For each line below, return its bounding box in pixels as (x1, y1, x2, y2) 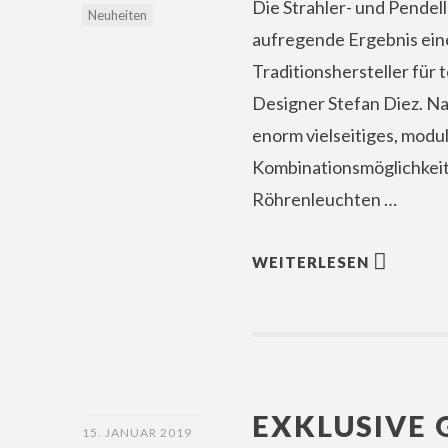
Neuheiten (88, 7, 147, 23)
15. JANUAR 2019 (82, 425, 192, 440)
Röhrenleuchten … (252, 188, 398, 210)
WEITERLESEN (252, 253, 370, 271)
